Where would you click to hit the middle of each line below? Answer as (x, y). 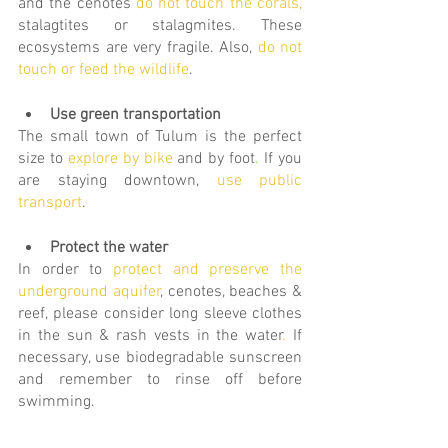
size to (40, 159)
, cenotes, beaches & (231, 292)
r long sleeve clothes (230, 314)
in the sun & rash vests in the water (151, 336)
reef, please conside (88, 314)
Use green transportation (135, 115)
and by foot (216, 159)
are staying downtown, (117, 181)
